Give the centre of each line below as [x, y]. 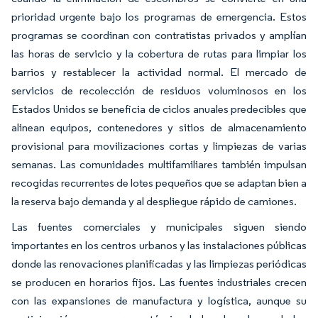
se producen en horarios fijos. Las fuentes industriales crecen [159, 283]
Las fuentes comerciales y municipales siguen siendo [159, 227]
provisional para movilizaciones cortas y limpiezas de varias [159, 146]
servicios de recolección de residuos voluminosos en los [159, 91]
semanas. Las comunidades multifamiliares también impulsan [159, 165]
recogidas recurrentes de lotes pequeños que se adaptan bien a [159, 183]
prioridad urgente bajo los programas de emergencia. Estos [159, 17]
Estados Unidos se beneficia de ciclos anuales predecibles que [159, 109]
